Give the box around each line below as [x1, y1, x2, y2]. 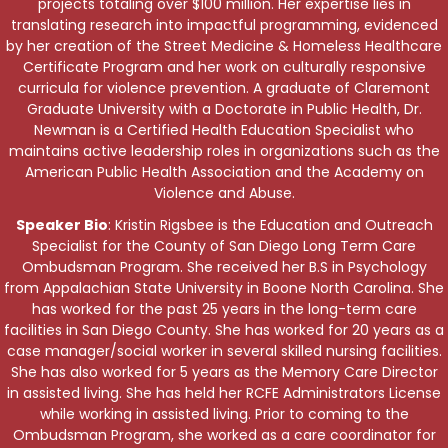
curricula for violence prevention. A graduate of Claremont [18, 78, 430, 99]
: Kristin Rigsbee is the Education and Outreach [107, 215, 433, 236]
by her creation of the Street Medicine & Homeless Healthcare [6, 36, 442, 57]
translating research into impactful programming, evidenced [10, 15, 438, 36]
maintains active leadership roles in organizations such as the [8, 141, 440, 162]
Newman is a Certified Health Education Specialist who [34, 120, 414, 141]
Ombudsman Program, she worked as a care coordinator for [12, 425, 436, 446]
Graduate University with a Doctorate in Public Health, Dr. [26, 99, 422, 120]
